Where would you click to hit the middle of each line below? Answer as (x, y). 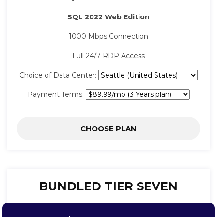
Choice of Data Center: (59, 75)
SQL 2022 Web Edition (108, 17)
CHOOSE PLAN (108, 129)
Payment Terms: (56, 95)
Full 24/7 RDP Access (108, 56)
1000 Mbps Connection (108, 37)
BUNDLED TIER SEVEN (108, 186)
